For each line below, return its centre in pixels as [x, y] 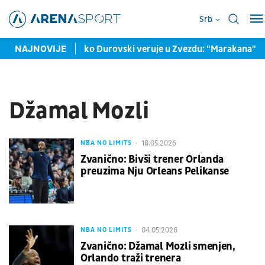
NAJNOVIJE [41, 49]
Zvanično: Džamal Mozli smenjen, [158, 246]
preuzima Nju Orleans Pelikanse [155, 171]
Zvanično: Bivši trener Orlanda [152, 159]
